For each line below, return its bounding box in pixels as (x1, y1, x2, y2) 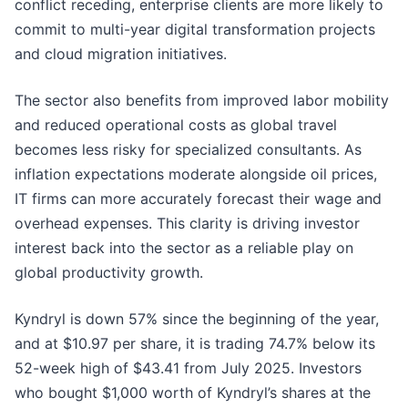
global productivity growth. (15, 263, 203, 282)
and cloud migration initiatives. (15, 45, 231, 64)
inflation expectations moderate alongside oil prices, (15, 165, 377, 184)
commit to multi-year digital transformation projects (15, 20, 375, 39)
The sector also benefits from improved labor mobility (15, 91, 389, 110)
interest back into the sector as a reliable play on (15, 239, 353, 258)
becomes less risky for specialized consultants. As (15, 140, 362, 159)
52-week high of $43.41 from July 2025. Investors (15, 359, 362, 378)
